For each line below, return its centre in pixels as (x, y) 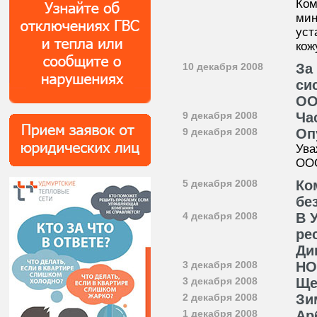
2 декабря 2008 (220, 297)
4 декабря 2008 (220, 216)
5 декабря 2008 (220, 183)
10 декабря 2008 (223, 67)
